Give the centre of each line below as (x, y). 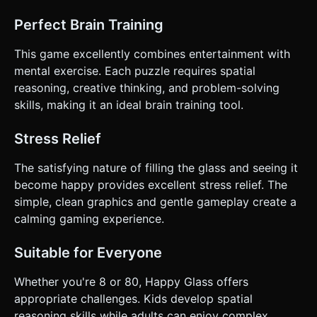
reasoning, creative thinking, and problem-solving (147, 87)
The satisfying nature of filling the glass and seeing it (156, 167)
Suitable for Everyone (88, 252)
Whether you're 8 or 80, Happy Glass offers (131, 281)
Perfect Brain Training (89, 24)
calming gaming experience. (89, 218)
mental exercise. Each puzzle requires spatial (135, 70)
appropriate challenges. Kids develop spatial (133, 298)
